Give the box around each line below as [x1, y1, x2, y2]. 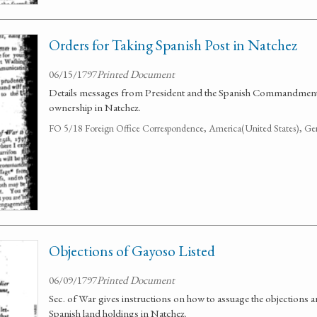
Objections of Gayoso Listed [49, 241, 215, 260]
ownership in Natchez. [49, 100, 141, 114]
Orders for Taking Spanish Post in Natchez [49, 35, 297, 54]
